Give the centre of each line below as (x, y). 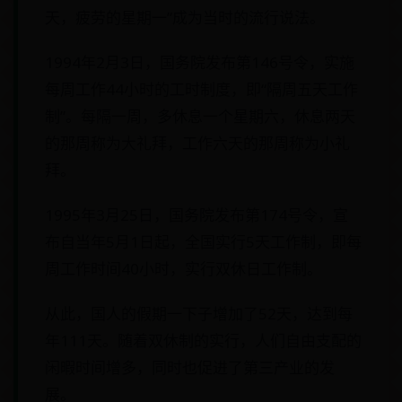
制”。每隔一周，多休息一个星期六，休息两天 (200, 116)
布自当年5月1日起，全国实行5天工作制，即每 (203, 242)
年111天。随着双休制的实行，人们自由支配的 (203, 341)
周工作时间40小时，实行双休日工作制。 (184, 269)
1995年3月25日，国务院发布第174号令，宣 (197, 215)
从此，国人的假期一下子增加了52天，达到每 (199, 314)
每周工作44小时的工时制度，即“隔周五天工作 (201, 89)
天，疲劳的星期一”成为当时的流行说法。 (185, 17)
